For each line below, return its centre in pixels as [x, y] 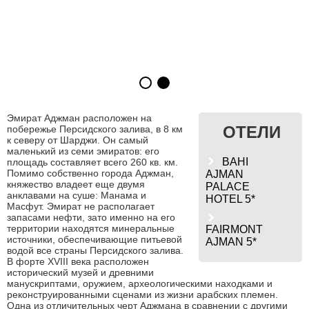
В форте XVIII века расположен [78, 261]
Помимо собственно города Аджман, [90, 173]
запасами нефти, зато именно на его [91, 217]
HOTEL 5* [231, 199]
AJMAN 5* [231, 242]
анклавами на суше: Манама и [77, 195]
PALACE [228, 187]
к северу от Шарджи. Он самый [78, 140]
